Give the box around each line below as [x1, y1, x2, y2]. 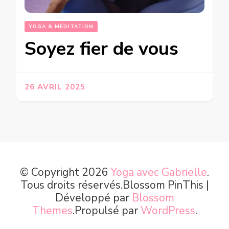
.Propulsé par [72, 203, 141, 218]
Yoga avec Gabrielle [111, 165, 207, 179]
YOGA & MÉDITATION [29, 22, 94, 30]
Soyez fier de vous [25, 36, 178, 61]
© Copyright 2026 [20, 165, 111, 179]
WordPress [140, 203, 195, 218]
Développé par [55, 190, 132, 205]
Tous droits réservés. [20, 177, 123, 192]
